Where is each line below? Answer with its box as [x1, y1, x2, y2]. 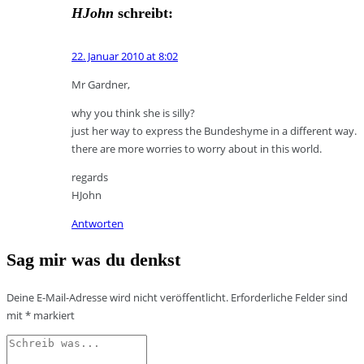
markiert [31, 308, 75, 323]
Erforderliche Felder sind [231, 290, 348, 305]
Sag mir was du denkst [6, 249, 180, 271]
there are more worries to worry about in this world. [71, 141, 322, 157]
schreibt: [118, 5, 173, 22]
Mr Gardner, [71, 77, 130, 93]
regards [71, 170, 108, 185]
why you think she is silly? [71, 106, 195, 121]
